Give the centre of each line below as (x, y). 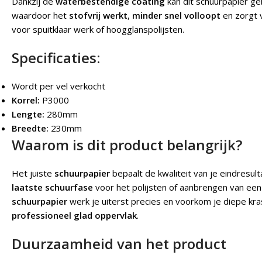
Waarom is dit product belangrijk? (127, 145)
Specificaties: (56, 58)
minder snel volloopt (176, 15)
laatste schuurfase (52, 187)
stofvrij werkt (98, 15)
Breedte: (30, 128)
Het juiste (33, 173)
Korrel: (26, 100)
